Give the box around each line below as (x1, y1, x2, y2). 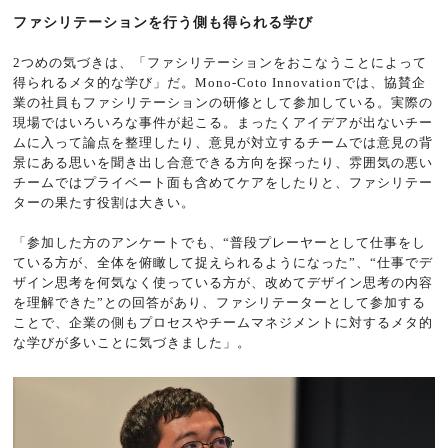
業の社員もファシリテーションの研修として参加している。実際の (13, 94, 434, 110)
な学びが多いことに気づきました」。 (13, 334, 252, 350)
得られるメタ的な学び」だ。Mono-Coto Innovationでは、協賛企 (13, 74, 427, 90)
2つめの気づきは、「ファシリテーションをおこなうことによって (13, 54, 428, 70)
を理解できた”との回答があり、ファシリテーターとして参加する (13, 294, 427, 310)
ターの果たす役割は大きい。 (13, 194, 196, 210)
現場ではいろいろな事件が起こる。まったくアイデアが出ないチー (13, 114, 434, 130)
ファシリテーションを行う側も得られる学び (13, 14, 314, 30)
